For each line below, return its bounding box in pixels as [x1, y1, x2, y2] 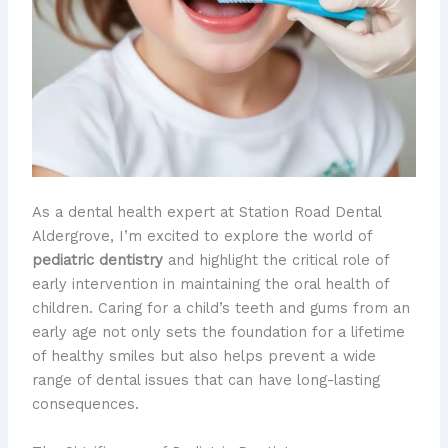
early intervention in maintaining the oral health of [31, 275, 389, 294]
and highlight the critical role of [162, 251, 389, 270]
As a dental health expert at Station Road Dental [31, 203, 381, 222]
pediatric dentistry [31, 251, 163, 270]
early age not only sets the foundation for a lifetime [31, 323, 405, 342]
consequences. [31, 395, 139, 414]
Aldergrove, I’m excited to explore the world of [31, 227, 372, 246]
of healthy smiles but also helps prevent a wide [31, 347, 376, 366]
